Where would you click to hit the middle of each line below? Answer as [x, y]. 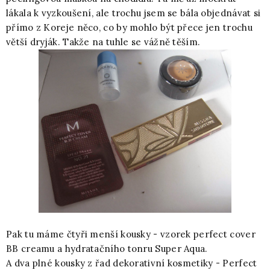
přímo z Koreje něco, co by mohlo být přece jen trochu [129, 27]
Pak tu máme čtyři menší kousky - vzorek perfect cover [131, 234]
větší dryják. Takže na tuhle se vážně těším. [103, 42]
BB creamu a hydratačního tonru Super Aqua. [107, 248]
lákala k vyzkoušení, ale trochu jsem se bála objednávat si [133, 13]
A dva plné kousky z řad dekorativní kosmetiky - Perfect [132, 263]
